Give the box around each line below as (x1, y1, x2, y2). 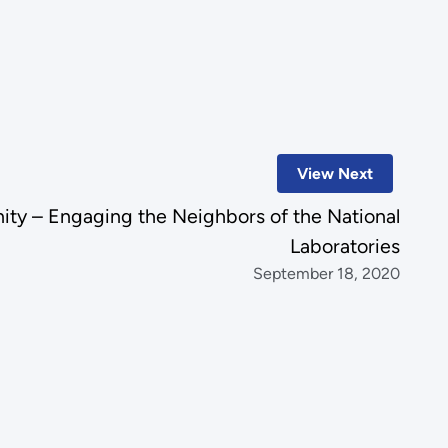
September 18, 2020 (253, 264, 401, 284)
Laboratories (290, 234, 401, 259)
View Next (296, 164, 373, 184)
